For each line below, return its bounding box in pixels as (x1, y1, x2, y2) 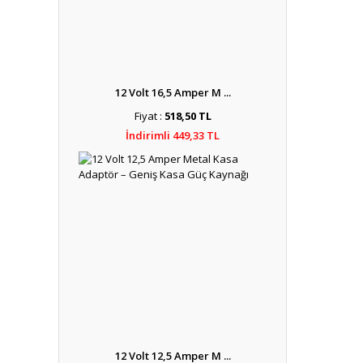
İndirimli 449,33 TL (126, 128, 220, 143)
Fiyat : (134, 109, 164, 123)
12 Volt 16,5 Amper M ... (114, 85, 231, 100)
